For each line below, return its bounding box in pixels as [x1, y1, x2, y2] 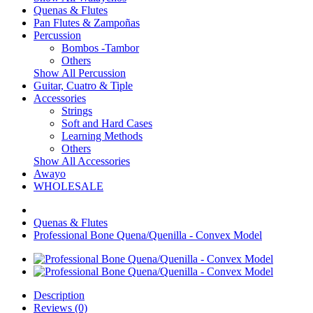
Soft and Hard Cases [61, 117, 152, 129]
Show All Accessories [34, 155, 130, 167]
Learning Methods [61, 130, 143, 142]
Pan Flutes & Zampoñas [34, 17, 140, 29]
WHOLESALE [34, 180, 103, 192]
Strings [61, 105, 92, 117]
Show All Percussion [34, 67, 126, 79]
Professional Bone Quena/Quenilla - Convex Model [34, 229, 262, 241]
